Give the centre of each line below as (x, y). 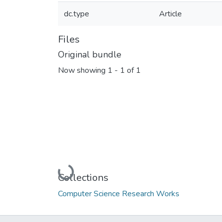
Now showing (83, 71)
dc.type (77, 14)
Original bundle (90, 55)
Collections (83, 177)
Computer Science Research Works (119, 194)
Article (170, 14)
